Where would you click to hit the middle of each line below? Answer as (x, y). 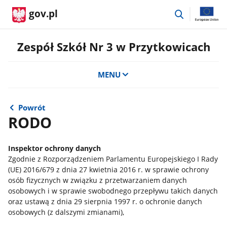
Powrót (32, 107)
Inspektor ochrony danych (54, 148)
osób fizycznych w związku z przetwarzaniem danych (97, 180)
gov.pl (43, 14)
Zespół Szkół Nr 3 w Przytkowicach (113, 47)
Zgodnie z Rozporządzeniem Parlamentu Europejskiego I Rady (113, 159)
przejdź (198, 12)
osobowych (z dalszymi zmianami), (66, 212)
